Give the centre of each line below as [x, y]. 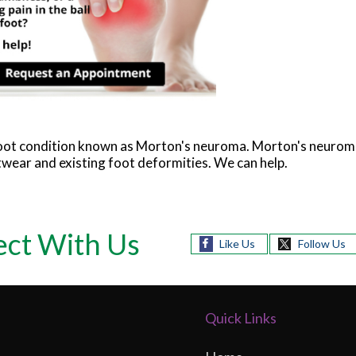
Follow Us [321, 244]
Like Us [237, 244]
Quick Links [240, 318]
